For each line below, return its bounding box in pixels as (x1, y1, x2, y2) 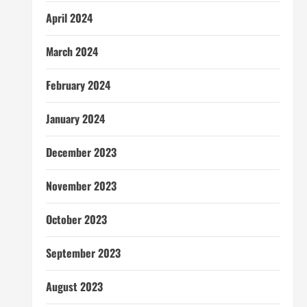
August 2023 (45, 278, 103, 295)
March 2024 (45, 43, 98, 60)
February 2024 (45, 77, 110, 93)
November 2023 (45, 177, 116, 194)
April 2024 (45, 10, 93, 26)
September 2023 (45, 245, 121, 261)
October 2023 (45, 211, 107, 228)
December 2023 (45, 144, 116, 160)
